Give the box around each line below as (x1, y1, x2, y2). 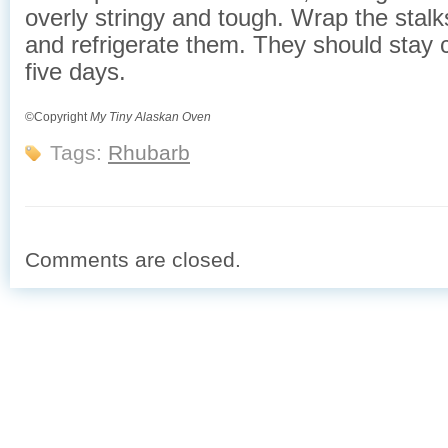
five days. (25, 57, 126, 85)
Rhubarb (108, 141, 190, 165)
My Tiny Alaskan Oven (90, 109, 211, 124)
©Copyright (25, 109, 90, 124)
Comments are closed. (25, 248, 241, 272)
